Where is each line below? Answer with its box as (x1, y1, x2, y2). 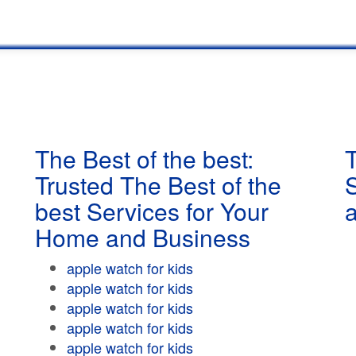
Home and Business (35, 220, 250, 254)
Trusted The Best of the (35, 168, 281, 202)
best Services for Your (35, 194, 269, 228)
